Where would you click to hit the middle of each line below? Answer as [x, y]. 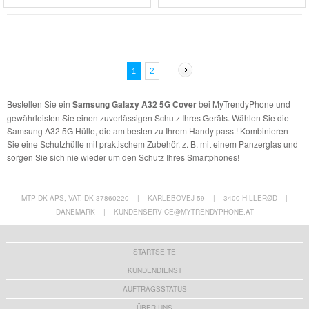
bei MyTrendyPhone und [243, 103]
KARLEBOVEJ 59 [176, 198]
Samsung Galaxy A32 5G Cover [134, 104]
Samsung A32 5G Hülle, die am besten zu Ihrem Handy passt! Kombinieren [148, 130]
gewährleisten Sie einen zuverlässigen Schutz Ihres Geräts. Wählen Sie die [148, 117]
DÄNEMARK [75, 211]
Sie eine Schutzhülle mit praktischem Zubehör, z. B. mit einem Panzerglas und [152, 143]
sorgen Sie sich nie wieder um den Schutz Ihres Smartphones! [123, 157]
